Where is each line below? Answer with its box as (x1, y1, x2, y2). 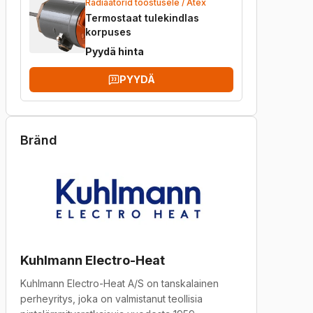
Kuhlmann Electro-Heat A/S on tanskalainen (20, 277, 219, 289)
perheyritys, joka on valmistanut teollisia (20, 293, 203, 305)
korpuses (85, 26, 131, 38)
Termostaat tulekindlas (85, 12, 199, 24)
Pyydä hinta (85, 45, 144, 57)
